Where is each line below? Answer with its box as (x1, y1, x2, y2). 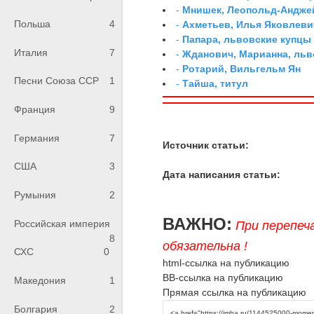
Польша (14, 18, 50, 30)
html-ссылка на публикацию (163, 257, 290, 268)
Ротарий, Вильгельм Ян (182, 62, 301, 74)
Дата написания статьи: (163, 168, 281, 180)
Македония (14, 275, 66, 287)
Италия (14, 46, 48, 58)
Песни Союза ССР (14, 75, 99, 87)
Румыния (14, 189, 56, 201)
